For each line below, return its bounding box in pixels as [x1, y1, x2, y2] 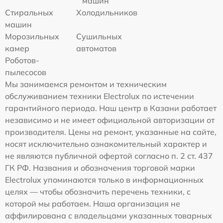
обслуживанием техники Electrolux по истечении [5, 91, 194, 101]
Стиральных [5, 7, 53, 17]
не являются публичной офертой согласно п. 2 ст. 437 [5, 150, 213, 161]
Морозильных [5, 31, 59, 41]
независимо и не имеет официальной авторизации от [5, 114, 215, 125]
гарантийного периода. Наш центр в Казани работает [5, 103, 217, 113]
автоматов [76, 43, 117, 53]
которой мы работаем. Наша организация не [5, 198, 180, 209]
